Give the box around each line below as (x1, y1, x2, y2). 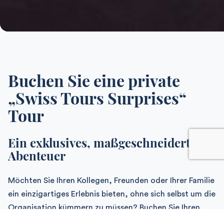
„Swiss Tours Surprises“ (8, 86, 186, 108)
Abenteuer (8, 147, 65, 163)
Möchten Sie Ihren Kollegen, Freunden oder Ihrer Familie (8, 176, 214, 184)
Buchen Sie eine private (8, 69, 180, 91)
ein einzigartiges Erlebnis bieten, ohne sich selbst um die (8, 189, 215, 198)
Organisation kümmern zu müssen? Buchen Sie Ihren (8, 203, 200, 211)
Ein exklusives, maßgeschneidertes (8, 134, 201, 150)
